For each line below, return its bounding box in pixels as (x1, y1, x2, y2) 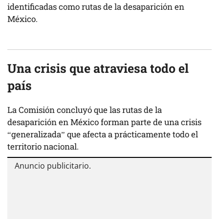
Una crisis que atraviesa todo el (7, 60, 189, 76)
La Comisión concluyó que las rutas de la (7, 104, 162, 115)
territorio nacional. (7, 140, 79, 152)
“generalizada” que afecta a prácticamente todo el (7, 128, 198, 140)
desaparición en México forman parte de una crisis (7, 116, 201, 128)
